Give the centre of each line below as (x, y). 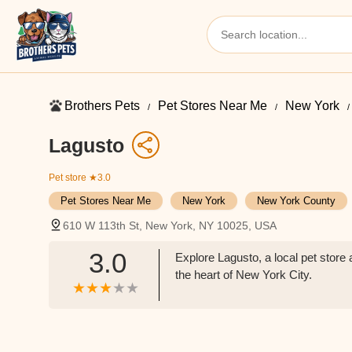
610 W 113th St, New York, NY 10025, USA (170, 225)
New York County (296, 201)
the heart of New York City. (244, 275)
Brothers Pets (102, 106)
